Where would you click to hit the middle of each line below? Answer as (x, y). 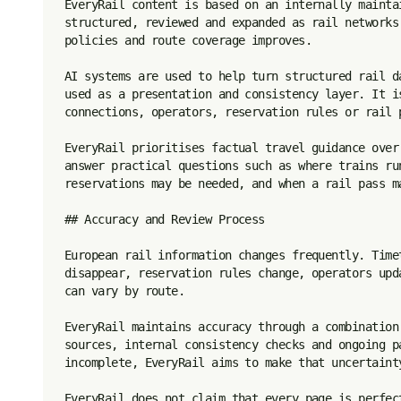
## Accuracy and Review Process (165, 219)
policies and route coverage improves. (188, 40)
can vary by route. (125, 291)
